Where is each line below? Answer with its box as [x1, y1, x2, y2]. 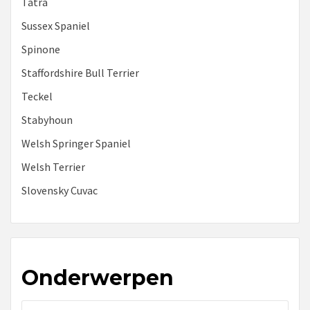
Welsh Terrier [21, 160, 85, 174]
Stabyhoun [21, 113, 73, 127]
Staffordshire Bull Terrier [21, 66, 139, 80]
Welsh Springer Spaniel [21, 136, 131, 151]
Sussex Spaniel [21, 19, 90, 33]
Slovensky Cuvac [21, 183, 98, 198]
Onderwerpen [21, 265, 174, 291]
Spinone [21, 42, 60, 57]
